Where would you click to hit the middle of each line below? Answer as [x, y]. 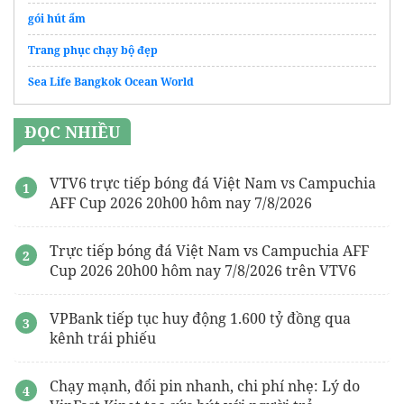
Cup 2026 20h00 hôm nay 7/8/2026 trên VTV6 [203, 271]
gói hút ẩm [57, 19]
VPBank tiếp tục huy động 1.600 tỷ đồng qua [200, 319]
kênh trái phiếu [103, 339]
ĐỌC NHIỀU [72, 132]
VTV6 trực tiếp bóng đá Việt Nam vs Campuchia [213, 184]
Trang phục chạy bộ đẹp [93, 50]
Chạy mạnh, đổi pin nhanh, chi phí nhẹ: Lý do [205, 386]
